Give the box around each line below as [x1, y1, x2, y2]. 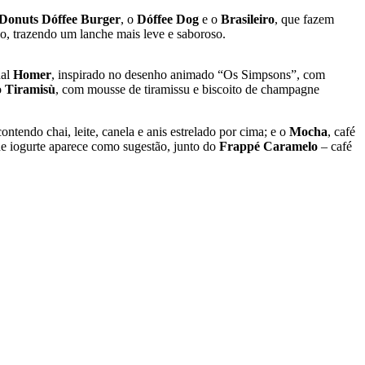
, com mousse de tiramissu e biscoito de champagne [55, 82, 319, 97]
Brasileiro [221, 12, 275, 27]
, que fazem [275, 12, 334, 27]
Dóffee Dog [137, 12, 199, 27]
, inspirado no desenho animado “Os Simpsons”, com [51, 68, 325, 82]
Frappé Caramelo [219, 139, 318, 154]
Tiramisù [5, 82, 55, 97]
